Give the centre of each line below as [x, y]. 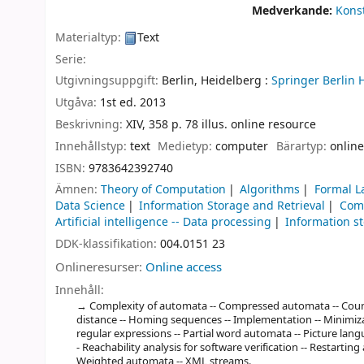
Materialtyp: [90, 37]
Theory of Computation [163, 190]
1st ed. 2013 [133, 103]
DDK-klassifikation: [108, 245]
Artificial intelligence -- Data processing [163, 223]
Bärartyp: [303, 146]
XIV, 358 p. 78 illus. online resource [221, 124]
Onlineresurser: [100, 267]
